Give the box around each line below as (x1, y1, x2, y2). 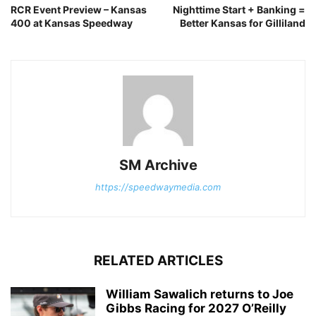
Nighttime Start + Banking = (173, 3, 305, 16)
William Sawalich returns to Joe (106, 286, 293, 301)
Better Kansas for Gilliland (180, 16, 305, 29)
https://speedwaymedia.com (95, 181, 221, 193)
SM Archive (119, 156, 197, 174)
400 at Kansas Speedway (11, 16, 133, 29)
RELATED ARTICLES (93, 252, 223, 269)
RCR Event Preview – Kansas (11, 3, 147, 16)
